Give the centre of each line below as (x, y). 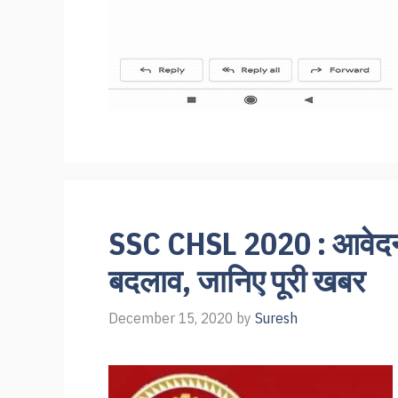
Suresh (276, 318)
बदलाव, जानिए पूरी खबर (237, 281)
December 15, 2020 (171, 318)
